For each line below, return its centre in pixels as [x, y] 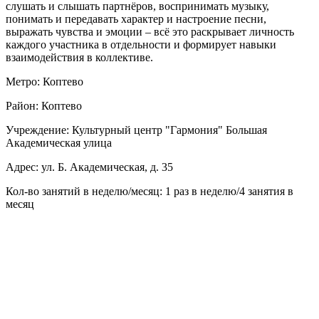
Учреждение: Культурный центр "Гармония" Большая [136, 130]
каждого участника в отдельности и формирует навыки [141, 44]
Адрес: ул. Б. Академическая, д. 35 [89, 167]
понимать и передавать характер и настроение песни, [136, 19]
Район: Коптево [44, 105]
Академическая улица [59, 142]
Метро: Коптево [45, 81]
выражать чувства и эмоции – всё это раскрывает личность [150, 31]
